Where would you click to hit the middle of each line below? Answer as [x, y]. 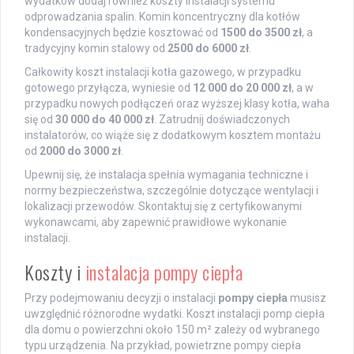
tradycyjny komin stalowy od [96, 49]
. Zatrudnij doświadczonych [222, 120]
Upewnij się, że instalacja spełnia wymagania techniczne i [166, 175]
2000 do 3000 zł [80, 151]
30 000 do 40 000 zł [105, 120]
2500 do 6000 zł [208, 49]
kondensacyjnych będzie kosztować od [122, 33]
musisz [307, 298]
